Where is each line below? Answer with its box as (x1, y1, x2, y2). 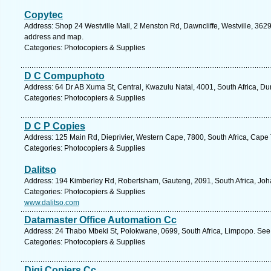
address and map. (24, 33, 83, 41)
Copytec (24, 10, 63, 20)
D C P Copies (24, 121, 85, 131)
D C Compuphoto (24, 71, 105, 81)
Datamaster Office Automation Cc (24, 215, 177, 225)
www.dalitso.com (24, 198, 79, 207)
